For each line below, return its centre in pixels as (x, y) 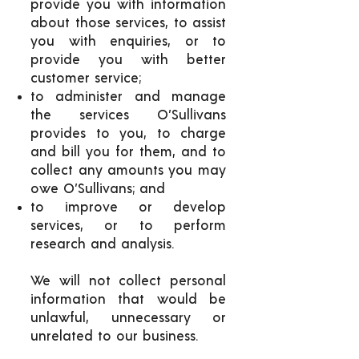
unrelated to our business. (114, 336)
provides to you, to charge (128, 133)
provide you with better (128, 60)
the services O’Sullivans (128, 115)
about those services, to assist (128, 23)
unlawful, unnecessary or (128, 318)
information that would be (128, 299)
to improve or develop (128, 207)
